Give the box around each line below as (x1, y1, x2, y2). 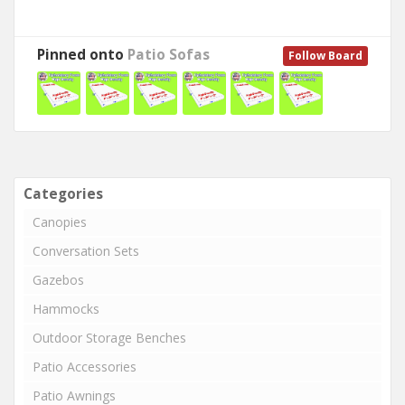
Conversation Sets (33, 242, 139, 259)
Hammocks (33, 300, 99, 317)
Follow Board (288, 48, 363, 63)
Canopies (33, 213, 87, 231)
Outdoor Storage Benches (33, 329, 186, 346)
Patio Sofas (127, 45, 210, 64)
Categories (24, 184, 103, 203)
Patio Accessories (33, 358, 137, 375)
